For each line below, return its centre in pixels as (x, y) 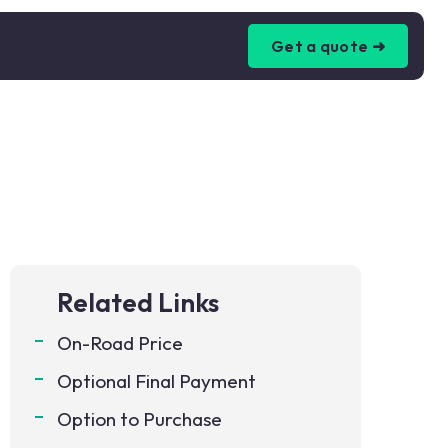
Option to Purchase (139, 419)
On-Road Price (120, 343)
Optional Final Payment (156, 381)
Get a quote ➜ (328, 46)
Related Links (138, 302)
